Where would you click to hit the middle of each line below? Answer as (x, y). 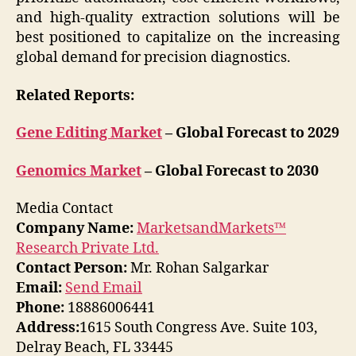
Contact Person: (72, 269)
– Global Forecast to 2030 (230, 171)
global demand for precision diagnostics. (153, 58)
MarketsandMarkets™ (211, 229)
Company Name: (75, 229)
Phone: (40, 308)
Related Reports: (75, 95)
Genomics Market (79, 171)
